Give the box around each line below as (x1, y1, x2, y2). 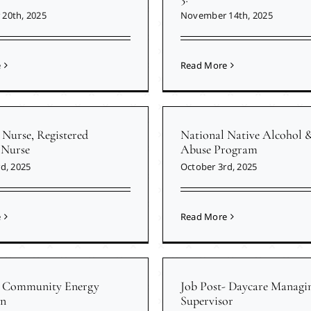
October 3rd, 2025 (180, 160, 258, 174)
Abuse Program (180, 142, 258, 158)
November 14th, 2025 (180, 9, 273, 22)
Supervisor (180, 293, 233, 309)
